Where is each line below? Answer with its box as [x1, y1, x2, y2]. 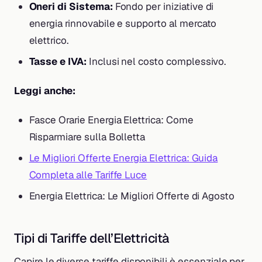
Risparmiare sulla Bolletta [29, 130, 146, 144]
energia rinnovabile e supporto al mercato [29, 17, 217, 30]
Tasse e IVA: [29, 54, 87, 68]
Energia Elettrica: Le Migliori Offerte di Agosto [29, 189, 235, 202]
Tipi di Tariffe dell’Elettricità [14, 229, 169, 246]
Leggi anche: [14, 84, 76, 98]
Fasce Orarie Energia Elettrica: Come [29, 113, 194, 127]
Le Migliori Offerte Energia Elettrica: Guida [29, 151, 218, 165]
